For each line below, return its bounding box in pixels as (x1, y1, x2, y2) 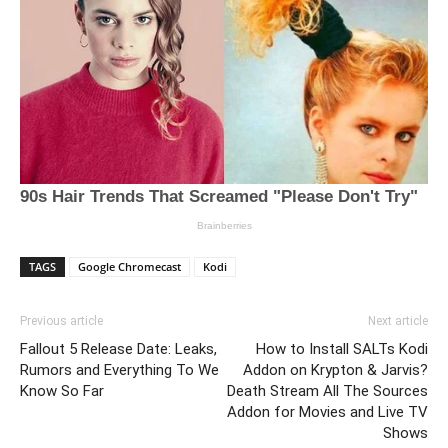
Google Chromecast (78, 259, 181, 275)
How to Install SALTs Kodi (256, 340, 428, 359)
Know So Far (20, 382, 104, 401)
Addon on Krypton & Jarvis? (243, 361, 428, 380)
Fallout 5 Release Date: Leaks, (20, 340, 217, 359)
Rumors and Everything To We (20, 361, 219, 380)
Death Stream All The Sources (227, 382, 428, 401)
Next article (368, 314, 428, 329)
